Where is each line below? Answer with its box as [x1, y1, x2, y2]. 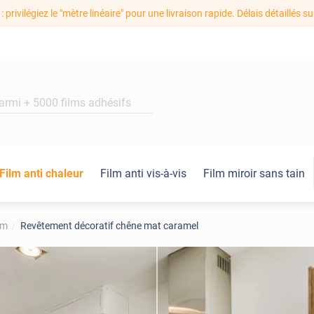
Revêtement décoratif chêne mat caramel [20, 220, 198, 232]
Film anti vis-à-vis [100, 167, 186, 181]
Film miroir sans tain [203, 167, 305, 181]
